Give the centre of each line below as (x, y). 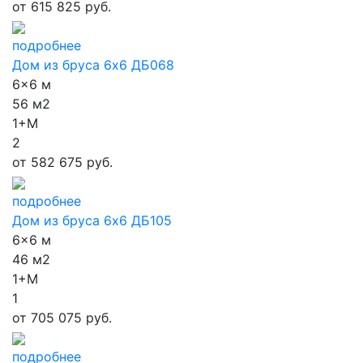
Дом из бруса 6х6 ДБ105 (92, 220)
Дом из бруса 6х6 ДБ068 (93, 65)
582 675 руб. (70, 162)
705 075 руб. (69, 318)
